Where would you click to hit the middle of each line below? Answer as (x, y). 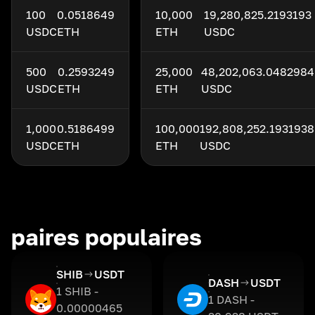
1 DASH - (231, 300)
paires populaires (107, 237)
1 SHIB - (77, 291)
